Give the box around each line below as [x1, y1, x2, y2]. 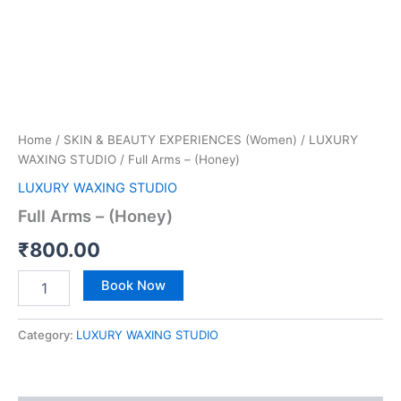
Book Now [100, 277, 166, 294]
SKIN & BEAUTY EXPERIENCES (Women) [64, 132, 297, 148]
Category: [18, 327, 76, 342]
